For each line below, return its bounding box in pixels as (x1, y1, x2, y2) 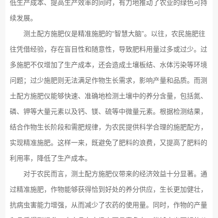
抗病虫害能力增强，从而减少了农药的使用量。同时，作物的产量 (9, 200, 207, 209)
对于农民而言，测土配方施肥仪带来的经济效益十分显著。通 (9, 169, 207, 178)
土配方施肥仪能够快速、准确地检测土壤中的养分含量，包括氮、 (9, 91, 207, 100)
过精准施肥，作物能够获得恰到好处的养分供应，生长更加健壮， (9, 185, 207, 193)
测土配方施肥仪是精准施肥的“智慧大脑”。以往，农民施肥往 (9, 29, 205, 37)
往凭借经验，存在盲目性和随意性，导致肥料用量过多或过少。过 (9, 45, 207, 53)
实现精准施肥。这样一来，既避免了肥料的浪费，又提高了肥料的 (9, 138, 207, 146)
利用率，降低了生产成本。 (9, 154, 91, 162)
